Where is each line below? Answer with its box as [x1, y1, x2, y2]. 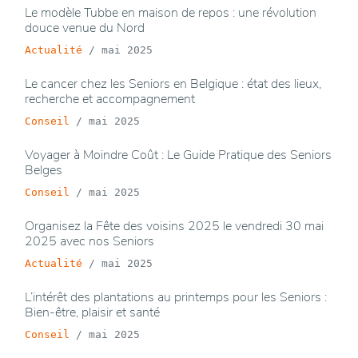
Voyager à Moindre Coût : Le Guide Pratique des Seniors [25, 146, 332, 165]
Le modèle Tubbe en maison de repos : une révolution [25, 4, 316, 22]
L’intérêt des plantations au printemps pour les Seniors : [25, 288, 327, 307]
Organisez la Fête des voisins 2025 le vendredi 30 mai [25, 217, 324, 236]
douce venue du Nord [25, 19, 145, 38]
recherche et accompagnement [25, 90, 195, 109]
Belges [25, 161, 62, 180]
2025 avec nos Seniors [25, 233, 154, 251]
